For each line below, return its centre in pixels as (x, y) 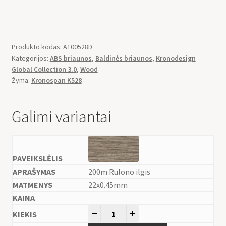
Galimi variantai (61, 117)
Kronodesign (176, 58)
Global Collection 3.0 (44, 69)
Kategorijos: (31, 58)
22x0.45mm (108, 185)
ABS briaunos (71, 58)
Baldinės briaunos (124, 58)
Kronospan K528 (56, 80)
